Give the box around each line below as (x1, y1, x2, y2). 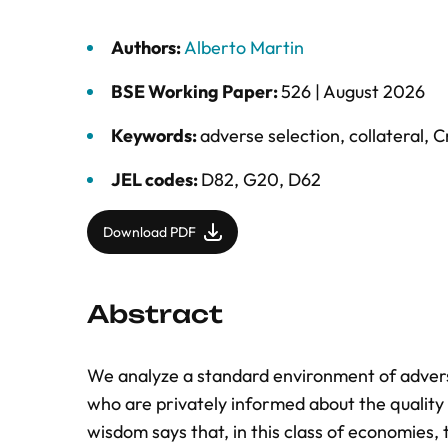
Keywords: (111, 124, 200, 147)
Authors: (111, 36, 184, 59)
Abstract (87, 299, 223, 329)
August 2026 (323, 80, 425, 103)
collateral (349, 124, 424, 147)
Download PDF (103, 223, 196, 241)
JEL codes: (111, 168, 201, 191)
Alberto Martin (184, 36, 304, 59)
